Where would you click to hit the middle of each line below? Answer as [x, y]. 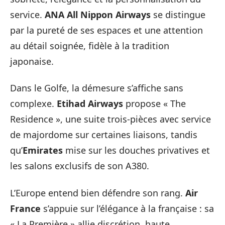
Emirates [43, 150]
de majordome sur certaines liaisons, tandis [104, 135]
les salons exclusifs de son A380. [80, 166]
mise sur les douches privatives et [136, 150]
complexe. [33, 103]
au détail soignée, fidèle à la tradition [90, 45]
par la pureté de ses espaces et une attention [106, 30]
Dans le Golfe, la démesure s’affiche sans [97, 88]
